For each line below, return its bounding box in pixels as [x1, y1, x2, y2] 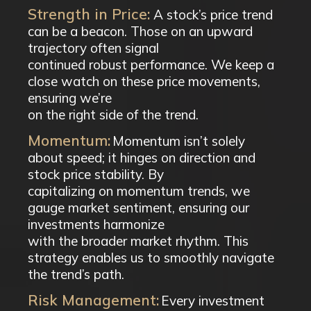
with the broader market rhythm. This [28, 233, 249, 249]
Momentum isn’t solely [112, 133, 245, 149]
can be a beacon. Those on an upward [28, 23, 253, 40]
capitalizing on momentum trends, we [28, 183, 250, 199]
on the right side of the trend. [28, 106, 199, 123]
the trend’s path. [28, 266, 124, 283]
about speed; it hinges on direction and [28, 149, 255, 166]
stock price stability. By [28, 166, 164, 183]
